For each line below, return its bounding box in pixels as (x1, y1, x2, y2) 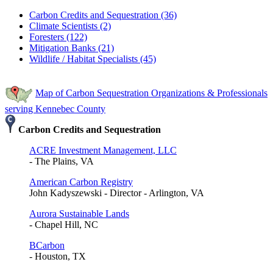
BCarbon (29, 239, 65, 250)
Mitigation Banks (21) (29, 42, 114, 53)
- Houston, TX (29, 250, 86, 261)
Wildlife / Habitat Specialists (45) (29, 53, 156, 64)
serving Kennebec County (5, 103, 105, 114)
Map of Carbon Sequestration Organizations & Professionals (35, 88, 268, 99)
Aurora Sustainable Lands (29, 208, 129, 219)
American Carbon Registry (29, 176, 133, 187)
